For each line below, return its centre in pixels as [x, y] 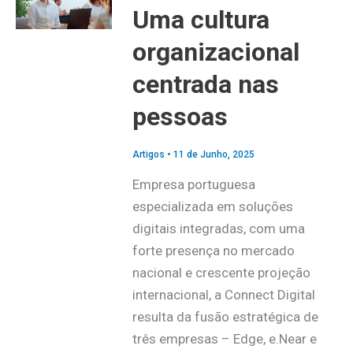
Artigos [148, 155]
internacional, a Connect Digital [223, 294]
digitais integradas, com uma [218, 228]
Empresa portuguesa [193, 184]
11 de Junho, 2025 [214, 155]
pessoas [180, 117]
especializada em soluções [212, 206]
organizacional [216, 52]
